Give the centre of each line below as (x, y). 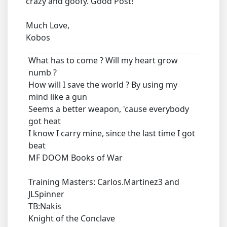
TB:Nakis (45, 206)
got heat (45, 121)
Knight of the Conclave (72, 219)
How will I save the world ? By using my (103, 85)
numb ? (43, 73)
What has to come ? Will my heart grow (103, 61)
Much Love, (48, 26)
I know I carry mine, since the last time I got (112, 134)
